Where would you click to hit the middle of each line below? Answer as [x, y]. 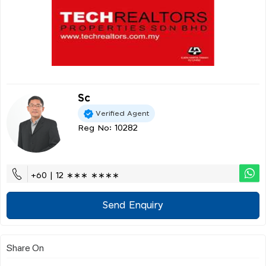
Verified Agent [122, 113]
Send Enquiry [133, 206]
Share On [25, 248]
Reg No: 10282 [108, 129]
